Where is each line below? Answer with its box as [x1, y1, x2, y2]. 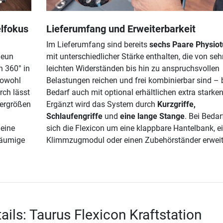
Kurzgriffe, [157, 99, 196, 109]
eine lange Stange [119, 111, 185, 121]
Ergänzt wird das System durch [46, 99, 157, 109]
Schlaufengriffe [46, 111, 103, 121]
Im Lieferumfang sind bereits [46, 39, 149, 49]
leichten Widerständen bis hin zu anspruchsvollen [46, 63, 220, 73]
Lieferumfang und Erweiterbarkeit [46, 22, 196, 35]
